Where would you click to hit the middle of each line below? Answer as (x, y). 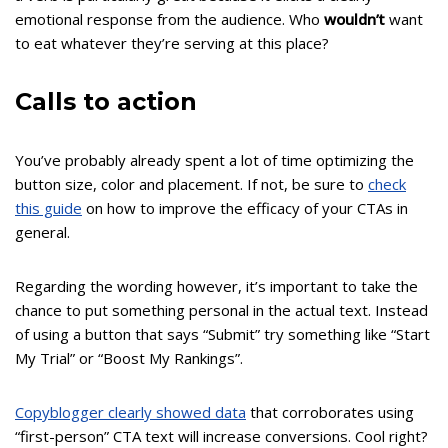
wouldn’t (354, 19)
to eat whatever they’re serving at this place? (172, 43)
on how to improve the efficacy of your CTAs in (245, 208)
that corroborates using (330, 412)
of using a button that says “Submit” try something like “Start (222, 334)
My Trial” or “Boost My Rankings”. (129, 358)
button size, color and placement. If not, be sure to (191, 184)
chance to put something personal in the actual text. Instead (221, 310)
